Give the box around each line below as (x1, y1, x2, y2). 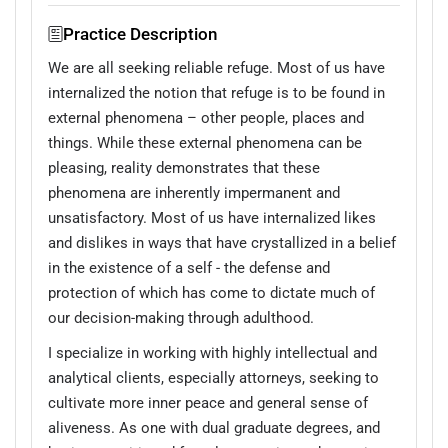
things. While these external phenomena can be (48, 133, 362, 152)
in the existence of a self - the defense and (48, 258, 330, 277)
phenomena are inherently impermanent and (48, 183, 340, 202)
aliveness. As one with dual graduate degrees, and (48, 418, 380, 437)
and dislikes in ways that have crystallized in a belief (48, 233, 396, 252)
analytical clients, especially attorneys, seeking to (48, 368, 379, 387)
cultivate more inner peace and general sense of (48, 393, 368, 412)
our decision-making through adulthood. (48, 308, 314, 327)
